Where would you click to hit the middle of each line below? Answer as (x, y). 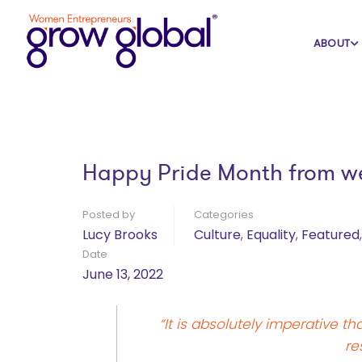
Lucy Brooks (120, 235)
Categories (224, 215)
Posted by (109, 215)
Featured (330, 235)
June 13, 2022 (123, 274)
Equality (271, 235)
